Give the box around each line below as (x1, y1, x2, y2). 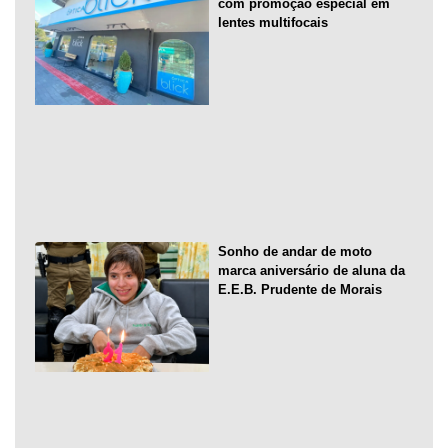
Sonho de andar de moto (217, 243, 372, 259)
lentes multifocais (217, 14, 328, 30)
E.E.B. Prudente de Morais (217, 281, 382, 297)
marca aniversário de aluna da (217, 262, 405, 278)
